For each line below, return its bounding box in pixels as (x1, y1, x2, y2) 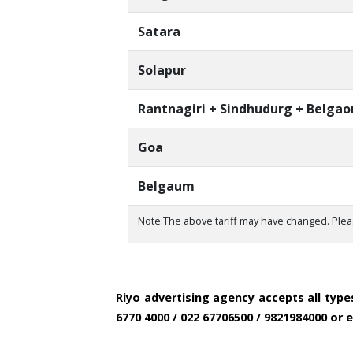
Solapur (138, 61, 186, 80)
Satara (138, 23, 180, 41)
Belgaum (138, 177, 195, 195)
